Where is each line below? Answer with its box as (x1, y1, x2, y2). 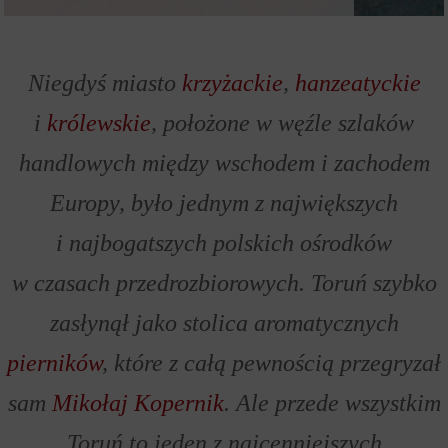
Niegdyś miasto (27, 70, 182, 96)
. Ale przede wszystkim (223, 390, 441, 416)
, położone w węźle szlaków (151, 110, 414, 136)
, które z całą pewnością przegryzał (102, 350, 441, 376)
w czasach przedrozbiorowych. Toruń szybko (11, 270, 437, 296)
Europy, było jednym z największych (50, 190, 398, 216)
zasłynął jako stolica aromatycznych (49, 310, 399, 336)
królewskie (47, 110, 151, 136)
